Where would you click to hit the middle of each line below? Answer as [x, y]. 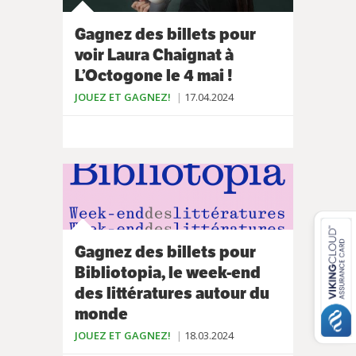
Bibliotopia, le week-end [168, 273]
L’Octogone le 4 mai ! [154, 76]
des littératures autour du [172, 294]
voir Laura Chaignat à [154, 55]
